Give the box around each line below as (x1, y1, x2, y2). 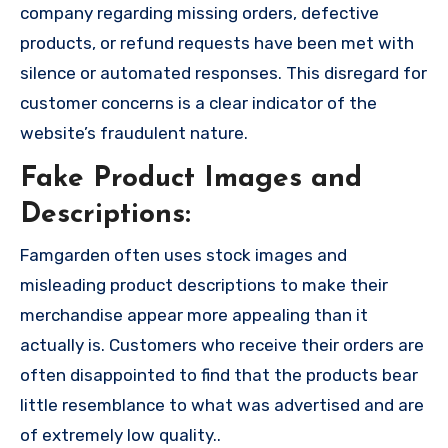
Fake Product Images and (20, 165, 362, 194)
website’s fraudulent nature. (20, 123, 248, 144)
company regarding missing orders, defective (20, 3, 379, 24)
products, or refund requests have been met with (20, 33, 414, 54)
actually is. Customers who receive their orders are (20, 334, 424, 355)
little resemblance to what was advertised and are (20, 394, 424, 415)
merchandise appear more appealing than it (20, 304, 368, 325)
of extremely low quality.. (20, 424, 221, 445)
